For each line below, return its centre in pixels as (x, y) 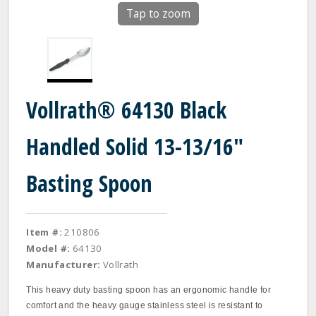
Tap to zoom (158, 13)
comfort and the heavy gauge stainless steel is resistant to (145, 305)
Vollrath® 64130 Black (127, 110)
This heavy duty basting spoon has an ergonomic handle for (149, 290)
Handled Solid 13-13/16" (135, 146)
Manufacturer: (63, 265)
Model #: (48, 248)
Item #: (44, 232)
